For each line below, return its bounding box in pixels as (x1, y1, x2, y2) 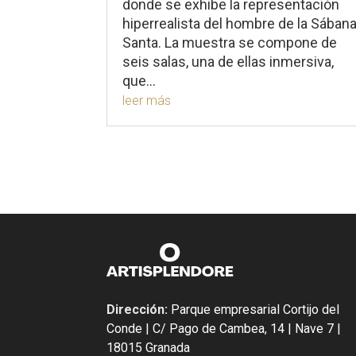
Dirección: (106, 301, 172, 317)
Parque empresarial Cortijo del (171, 301, 340, 317)
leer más (122, 92, 172, 108)
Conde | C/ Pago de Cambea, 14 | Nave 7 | (106, 320, 342, 336)
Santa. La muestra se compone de (122, 33, 338, 51)
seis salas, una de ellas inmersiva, (122, 52, 335, 70)
